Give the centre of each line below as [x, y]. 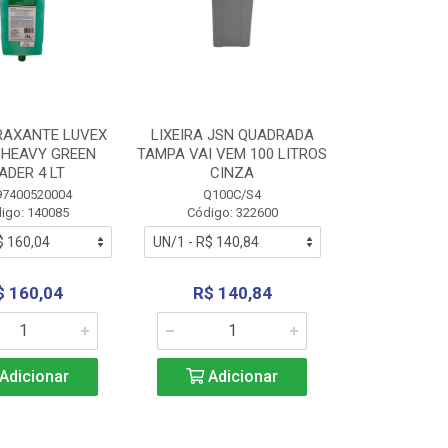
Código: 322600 [232, 212]
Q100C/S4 [232, 194]
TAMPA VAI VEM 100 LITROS [232, 154]
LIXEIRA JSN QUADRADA [232, 135]
